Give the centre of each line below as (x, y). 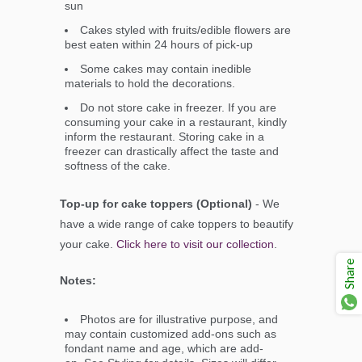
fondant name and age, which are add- (164, 349)
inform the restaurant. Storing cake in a (164, 137)
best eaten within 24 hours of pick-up (159, 45)
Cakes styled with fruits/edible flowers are (185, 30)
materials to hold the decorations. (152, 84)
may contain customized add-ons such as (170, 334)
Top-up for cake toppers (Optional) (156, 204)
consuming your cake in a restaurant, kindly (176, 122)
